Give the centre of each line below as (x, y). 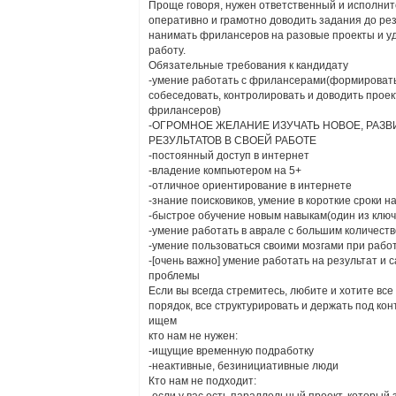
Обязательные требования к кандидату (248, 65)
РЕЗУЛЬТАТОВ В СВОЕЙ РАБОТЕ (232, 141)
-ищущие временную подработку (231, 351)
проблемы (174, 276)
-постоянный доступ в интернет (229, 156)
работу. (167, 50)
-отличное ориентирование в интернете (250, 186)
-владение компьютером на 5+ (225, 171)
